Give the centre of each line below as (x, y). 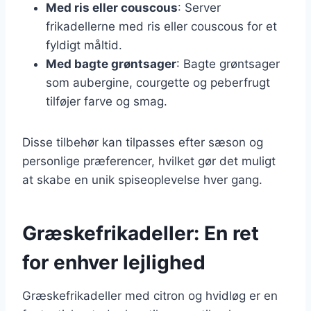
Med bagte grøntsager (111, 64)
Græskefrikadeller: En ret (141, 233)
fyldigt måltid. (84, 45)
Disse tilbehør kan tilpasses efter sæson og (143, 142)
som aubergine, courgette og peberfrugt (158, 82)
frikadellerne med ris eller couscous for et (161, 26)
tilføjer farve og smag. (107, 101)
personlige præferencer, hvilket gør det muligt (149, 161)
